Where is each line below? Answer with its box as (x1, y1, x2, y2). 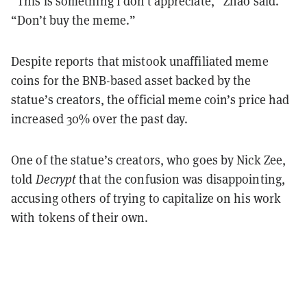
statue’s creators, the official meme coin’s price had (11, 90, 290, 108)
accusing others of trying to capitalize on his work (11, 189, 282, 206)
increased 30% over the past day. (11, 110, 188, 127)
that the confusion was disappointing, (76, 170, 286, 187)
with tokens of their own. (11, 208, 149, 225)
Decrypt (35, 170, 77, 187)
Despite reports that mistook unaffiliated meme (11, 52, 269, 69)
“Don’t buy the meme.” (11, 11, 136, 28)
